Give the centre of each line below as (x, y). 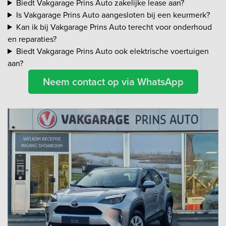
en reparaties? (32, 39)
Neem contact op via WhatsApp (113, 82)
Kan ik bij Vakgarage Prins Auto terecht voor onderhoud (114, 27)
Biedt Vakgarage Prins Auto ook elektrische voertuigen (112, 51)
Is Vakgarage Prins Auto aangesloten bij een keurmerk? (113, 15)
